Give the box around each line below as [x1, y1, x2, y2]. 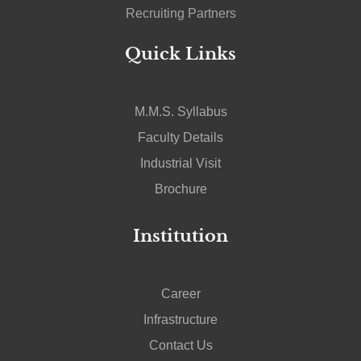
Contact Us [148, 338, 213, 352]
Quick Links [125, 43, 236, 64]
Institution [133, 225, 228, 247]
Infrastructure [143, 312, 218, 326]
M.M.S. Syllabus [134, 104, 227, 118]
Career [160, 286, 201, 301]
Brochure [154, 181, 207, 196]
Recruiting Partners [125, 6, 236, 20]
